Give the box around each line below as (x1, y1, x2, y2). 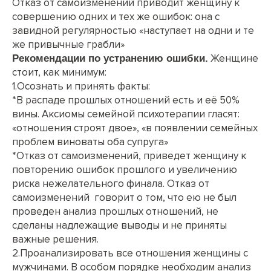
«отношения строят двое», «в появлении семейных (12, 121, 258, 134)
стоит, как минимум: (12, 65, 106, 79)
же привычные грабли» (12, 38, 125, 51)
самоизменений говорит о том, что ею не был (12, 191, 237, 204)
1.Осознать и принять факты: (12, 79, 150, 93)
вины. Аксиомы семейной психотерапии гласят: (12, 107, 240, 120)
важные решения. (12, 232, 99, 246)
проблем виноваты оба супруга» (12, 135, 168, 148)
